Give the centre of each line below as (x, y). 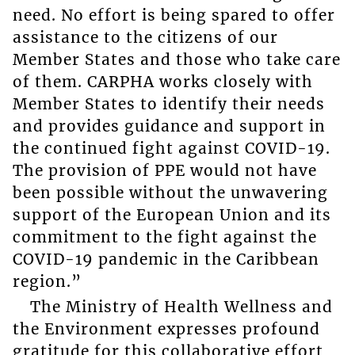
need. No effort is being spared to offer (174, 15)
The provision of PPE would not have (164, 170)
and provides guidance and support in (169, 126)
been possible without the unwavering (170, 192)
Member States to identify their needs (168, 103)
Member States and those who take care (176, 59)
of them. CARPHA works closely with (162, 81)
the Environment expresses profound (166, 329)
